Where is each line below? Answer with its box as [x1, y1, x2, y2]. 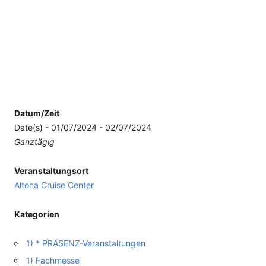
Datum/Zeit [14, 108, 59, 118]
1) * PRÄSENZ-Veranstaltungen [26, 238, 145, 248]
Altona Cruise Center [14, 180, 94, 190]
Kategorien [14, 209, 59, 219]
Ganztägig [14, 137, 55, 147]
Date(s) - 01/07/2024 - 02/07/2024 [14, 122, 151, 132]
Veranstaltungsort [14, 166, 88, 176]
